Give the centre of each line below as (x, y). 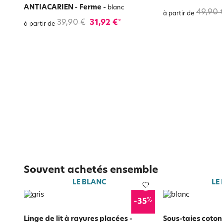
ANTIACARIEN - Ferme (63, 8)
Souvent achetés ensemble (91, 171)
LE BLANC (89, 182)
